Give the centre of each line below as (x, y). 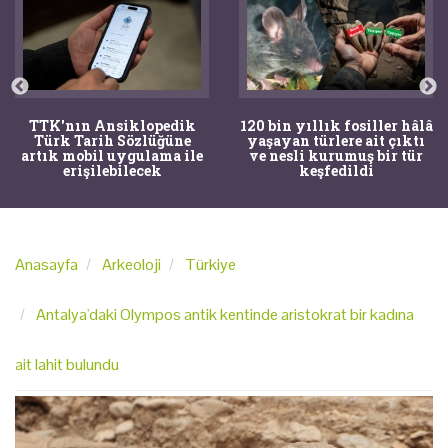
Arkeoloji (131, 264)
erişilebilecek (112, 170)
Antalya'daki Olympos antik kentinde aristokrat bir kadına (225, 314)
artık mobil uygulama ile (112, 155)
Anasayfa (46, 264)
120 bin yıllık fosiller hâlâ (336, 125)
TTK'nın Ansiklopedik (112, 125)
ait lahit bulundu (67, 364)
